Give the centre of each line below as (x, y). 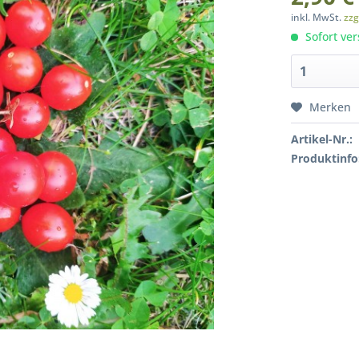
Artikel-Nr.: (322, 139)
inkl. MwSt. (318, 17)
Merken (331, 107)
